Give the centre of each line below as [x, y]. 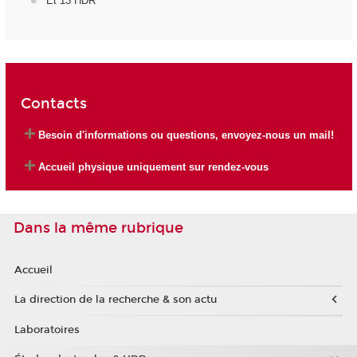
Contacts [53, 104]
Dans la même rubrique [98, 228]
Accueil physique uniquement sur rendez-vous [153, 167]
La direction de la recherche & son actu [115, 300]
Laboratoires [47, 330]
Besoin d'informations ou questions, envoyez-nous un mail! [186, 135]
